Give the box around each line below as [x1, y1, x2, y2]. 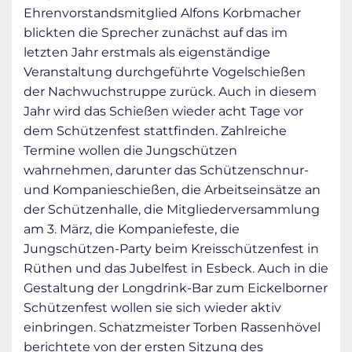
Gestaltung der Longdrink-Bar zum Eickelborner [24, 280, 328, 295]
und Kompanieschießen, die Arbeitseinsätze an [24, 181, 321, 197]
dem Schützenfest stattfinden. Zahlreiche [24, 123, 287, 138]
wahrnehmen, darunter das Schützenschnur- [24, 162, 309, 178]
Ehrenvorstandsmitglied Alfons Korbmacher [24, 5, 301, 20]
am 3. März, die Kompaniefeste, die [24, 221, 240, 236]
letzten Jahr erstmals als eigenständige [24, 44, 270, 60]
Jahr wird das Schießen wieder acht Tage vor [24, 103, 303, 119]
